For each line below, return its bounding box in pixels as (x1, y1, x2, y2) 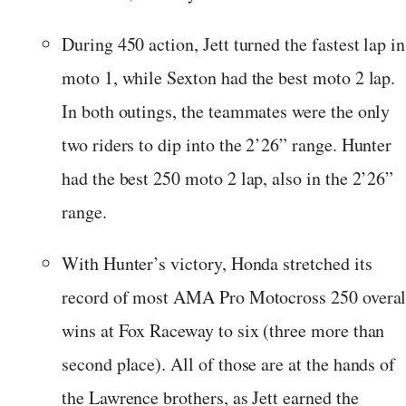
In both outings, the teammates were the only (62, 98, 391, 123)
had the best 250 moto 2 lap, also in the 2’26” (62, 165, 394, 190)
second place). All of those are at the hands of (62, 351, 396, 376)
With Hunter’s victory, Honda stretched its (62, 250, 372, 275)
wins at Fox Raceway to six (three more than (62, 317, 385, 343)
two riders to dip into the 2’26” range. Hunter (62, 131, 392, 157)
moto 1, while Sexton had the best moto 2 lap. (62, 64, 396, 90)
